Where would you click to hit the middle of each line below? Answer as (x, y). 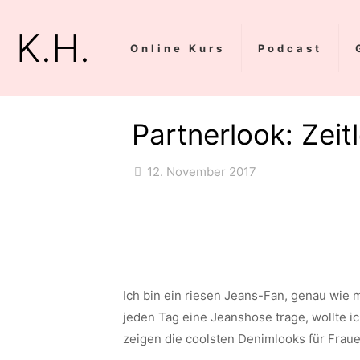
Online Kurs (178, 48)
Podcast (290, 48)
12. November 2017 (202, 172)
